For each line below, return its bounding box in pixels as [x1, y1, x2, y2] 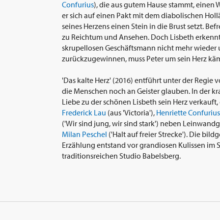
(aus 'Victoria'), [106, 108, 156, 118]
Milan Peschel [62, 129, 107, 139]
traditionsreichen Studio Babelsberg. [62, 151, 181, 161]
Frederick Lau [62, 108, 106, 118]
